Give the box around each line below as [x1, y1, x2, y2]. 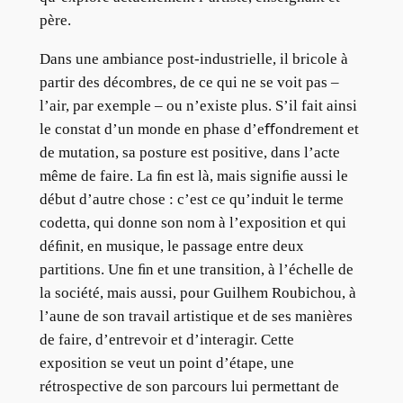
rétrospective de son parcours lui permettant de [39, 378, 339, 396]
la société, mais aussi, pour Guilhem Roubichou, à [39, 284, 356, 302]
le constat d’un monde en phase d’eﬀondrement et [39, 121, 359, 139]
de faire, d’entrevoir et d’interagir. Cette [39, 331, 294, 349]
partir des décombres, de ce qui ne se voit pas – [39, 74, 339, 92]
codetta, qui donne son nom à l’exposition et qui [39, 214, 346, 232]
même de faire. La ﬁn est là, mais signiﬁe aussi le [39, 167, 348, 185]
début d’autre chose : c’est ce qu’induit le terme [39, 191, 344, 209]
